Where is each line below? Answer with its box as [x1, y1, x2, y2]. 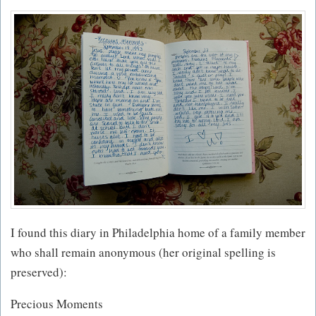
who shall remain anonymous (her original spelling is [11, 244, 276, 261]
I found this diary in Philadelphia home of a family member [11, 224, 305, 241]
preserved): [11, 264, 67, 281]
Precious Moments [11, 296, 103, 312]
